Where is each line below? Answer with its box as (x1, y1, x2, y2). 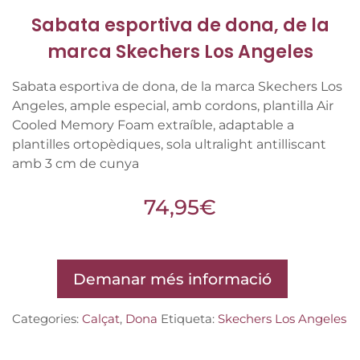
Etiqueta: (161, 310, 218, 326)
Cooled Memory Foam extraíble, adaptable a (12, 117, 294, 133)
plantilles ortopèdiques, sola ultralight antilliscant (12, 136, 326, 152)
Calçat (82, 310, 120, 326)
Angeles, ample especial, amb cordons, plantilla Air (12, 97, 333, 113)
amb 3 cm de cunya (12, 155, 139, 171)
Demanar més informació (72, 268, 272, 288)
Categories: (12, 310, 82, 326)
